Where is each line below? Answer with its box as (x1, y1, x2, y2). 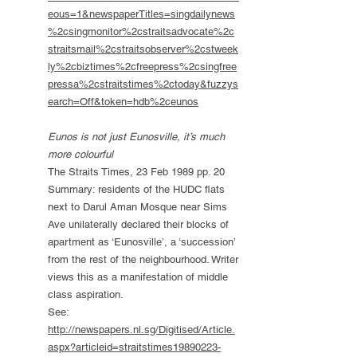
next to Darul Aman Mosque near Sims (48, 201, 227, 213)
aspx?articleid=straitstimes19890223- (48, 341, 221, 353)
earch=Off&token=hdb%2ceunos (48, 96, 198, 108)
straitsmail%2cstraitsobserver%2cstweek (48, 43, 238, 55)
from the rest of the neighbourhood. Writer (48, 253, 238, 265)
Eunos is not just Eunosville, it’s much (48, 131, 225, 143)
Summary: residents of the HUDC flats (48, 183, 225, 195)
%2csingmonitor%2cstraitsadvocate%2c (48, 25, 234, 37)
